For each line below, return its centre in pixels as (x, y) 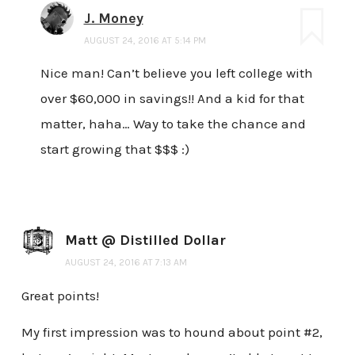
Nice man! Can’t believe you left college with (176, 73)
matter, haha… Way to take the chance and (173, 124)
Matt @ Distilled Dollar (145, 240)
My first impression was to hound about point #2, (172, 332)
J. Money (113, 18)
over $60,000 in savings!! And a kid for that (172, 99)
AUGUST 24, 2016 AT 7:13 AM (126, 263)
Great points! (60, 296)
